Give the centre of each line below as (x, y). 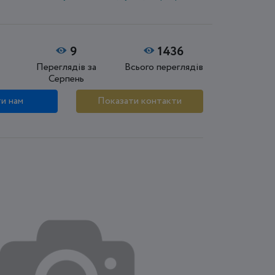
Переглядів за (67, 67)
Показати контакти (139, 101)
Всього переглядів (164, 67)
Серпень (67, 79)
